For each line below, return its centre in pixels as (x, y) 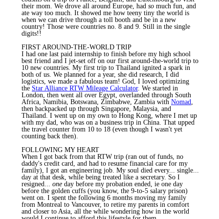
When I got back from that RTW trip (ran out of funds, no (102, 156)
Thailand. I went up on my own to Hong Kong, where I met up (109, 115)
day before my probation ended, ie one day (122, 184)
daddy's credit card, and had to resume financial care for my (105, 163)
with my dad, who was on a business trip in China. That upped (108, 122)
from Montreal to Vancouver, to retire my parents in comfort (105, 204)
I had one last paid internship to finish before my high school (106, 54)
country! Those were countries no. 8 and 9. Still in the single (106, 26)
